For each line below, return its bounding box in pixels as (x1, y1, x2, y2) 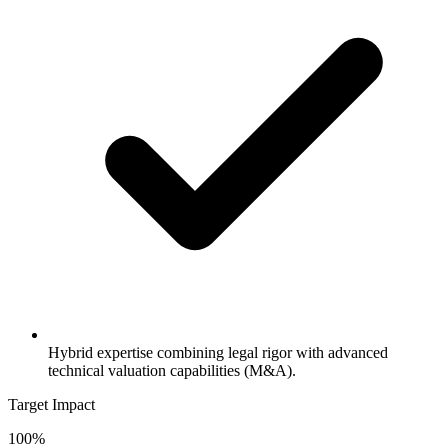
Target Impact (8, 395, 95, 413)
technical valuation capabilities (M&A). (48, 361, 296, 379)
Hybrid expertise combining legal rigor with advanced (48, 343, 388, 361)
